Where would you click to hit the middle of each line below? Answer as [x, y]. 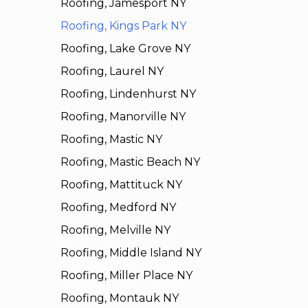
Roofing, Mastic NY [111, 140]
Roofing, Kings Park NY [123, 26]
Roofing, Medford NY [118, 208]
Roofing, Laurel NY [112, 71]
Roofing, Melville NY [115, 230]
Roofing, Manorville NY [123, 117]
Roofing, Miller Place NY [126, 276]
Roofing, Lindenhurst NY [128, 94]
